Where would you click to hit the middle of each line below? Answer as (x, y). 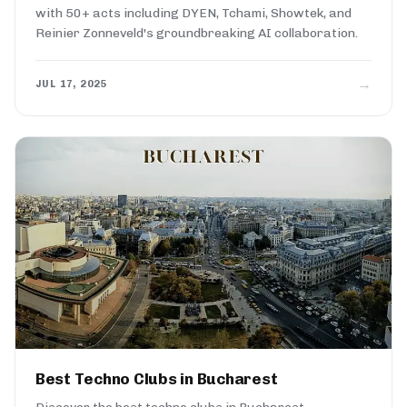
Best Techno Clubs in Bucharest (157, 378)
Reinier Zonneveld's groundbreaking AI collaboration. (197, 33)
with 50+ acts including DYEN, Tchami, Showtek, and (194, 13)
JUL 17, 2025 (71, 84)
